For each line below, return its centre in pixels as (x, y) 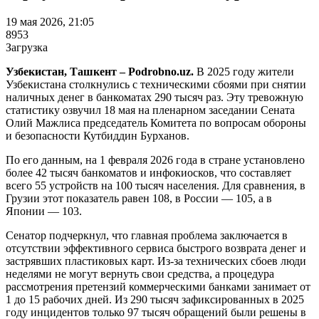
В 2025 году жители (245, 71)
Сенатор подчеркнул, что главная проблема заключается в (147, 235)
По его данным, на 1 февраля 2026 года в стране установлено (155, 159)
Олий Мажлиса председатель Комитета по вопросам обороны (156, 122)
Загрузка (27, 47)
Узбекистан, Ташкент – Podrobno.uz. (101, 71)
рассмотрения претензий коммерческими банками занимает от (158, 286)
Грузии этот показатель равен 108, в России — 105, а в (139, 198)
